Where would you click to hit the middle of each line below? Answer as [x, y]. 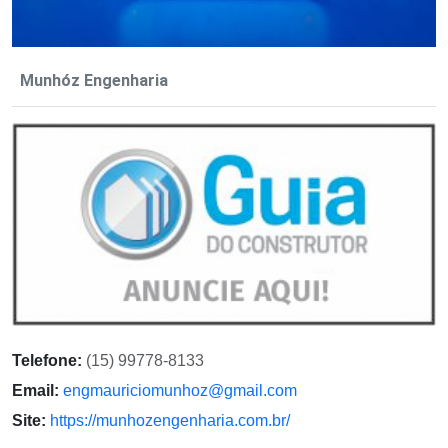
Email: [35, 391]
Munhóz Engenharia [94, 80]
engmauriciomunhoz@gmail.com [180, 391]
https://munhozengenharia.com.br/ [170, 421]
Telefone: [47, 361]
